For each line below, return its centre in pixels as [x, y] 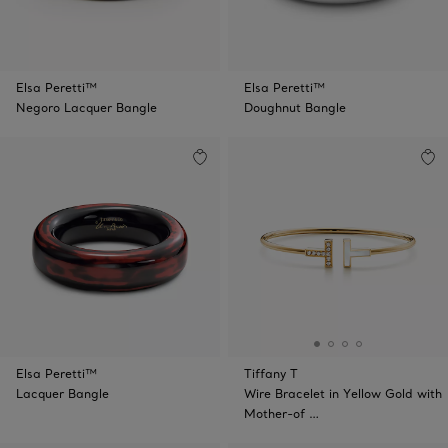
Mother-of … [281, 413]
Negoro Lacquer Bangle [86, 107]
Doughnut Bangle [295, 107]
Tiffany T [271, 373]
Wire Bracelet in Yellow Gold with [343, 393]
